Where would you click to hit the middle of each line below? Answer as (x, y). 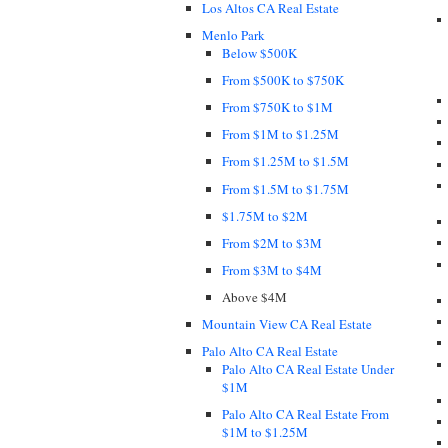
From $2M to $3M (272, 242)
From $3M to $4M (272, 269)
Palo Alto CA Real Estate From (305, 414)
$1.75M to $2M (265, 215)
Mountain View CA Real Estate (287, 324)
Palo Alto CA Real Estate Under (308, 369)
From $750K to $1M (277, 107)
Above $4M (254, 296)
